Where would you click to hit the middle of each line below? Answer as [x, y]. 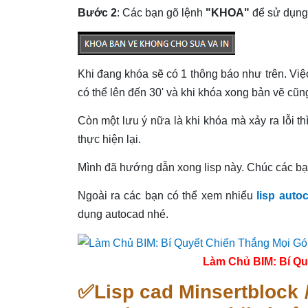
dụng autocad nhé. [123, 214]
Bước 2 [97, 12]
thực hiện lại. [109, 139]
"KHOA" [227, 12]
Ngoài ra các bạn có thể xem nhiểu [167, 195]
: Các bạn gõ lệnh [161, 12]
